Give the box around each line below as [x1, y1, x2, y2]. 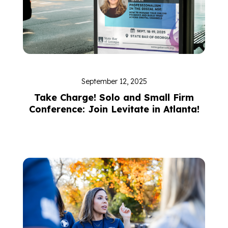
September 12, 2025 [81, 77, 147, 86]
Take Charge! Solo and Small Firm [34, 92, 194, 103]
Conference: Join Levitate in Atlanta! [28, 103, 199, 115]
